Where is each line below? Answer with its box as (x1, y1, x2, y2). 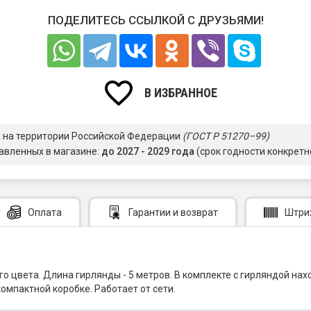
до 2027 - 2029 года (101, 146, 194, 158)
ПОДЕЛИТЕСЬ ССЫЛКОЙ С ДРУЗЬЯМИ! (47, 12, 264, 27)
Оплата (28, 207, 62, 219)
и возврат (171, 207, 218, 219)
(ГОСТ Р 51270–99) (183, 130, 269, 142)
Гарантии (128, 207, 171, 219)
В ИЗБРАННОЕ (144, 85, 217, 100)
